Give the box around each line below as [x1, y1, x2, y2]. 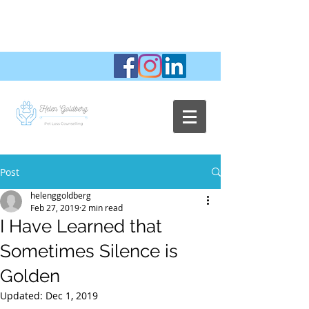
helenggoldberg [30, 190, 91, 201]
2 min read [81, 202, 123, 213]
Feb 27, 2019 [30, 202, 79, 213]
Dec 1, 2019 [46, 289, 98, 302]
